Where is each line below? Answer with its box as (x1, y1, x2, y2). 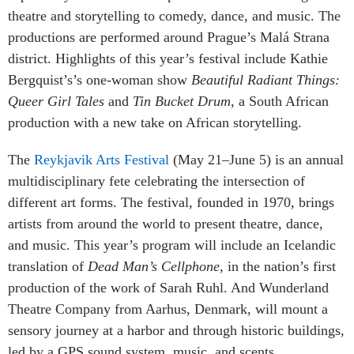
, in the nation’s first (220, 258, 336, 274)
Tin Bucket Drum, (133, 92, 239, 109)
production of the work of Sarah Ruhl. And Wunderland (8, 279, 329, 296)
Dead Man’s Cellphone (88, 258, 220, 274)
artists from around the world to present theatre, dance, (8, 215, 323, 232)
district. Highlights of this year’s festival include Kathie (8, 50, 328, 66)
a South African (239, 92, 329, 109)
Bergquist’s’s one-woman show (8, 71, 191, 88)
